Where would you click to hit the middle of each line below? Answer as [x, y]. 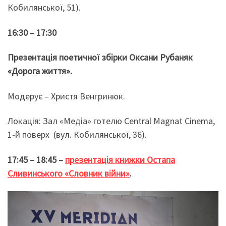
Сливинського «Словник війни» [69, 173]
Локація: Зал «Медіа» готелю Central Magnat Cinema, [111, 121]
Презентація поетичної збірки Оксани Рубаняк [100, 58]
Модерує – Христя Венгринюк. [66, 96]
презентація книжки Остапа [120, 159]
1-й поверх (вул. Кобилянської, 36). [77, 135]
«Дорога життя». [40, 71]
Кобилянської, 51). [44, 8]
